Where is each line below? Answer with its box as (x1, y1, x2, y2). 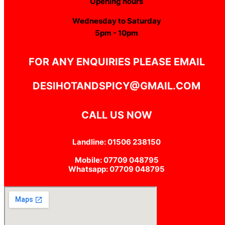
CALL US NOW (81, 108, 152, 121)
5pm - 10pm (95, 28, 138, 38)
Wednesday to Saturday (72, 16, 161, 26)
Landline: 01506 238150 (72, 137, 161, 147)
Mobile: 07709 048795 (74, 155, 159, 165)
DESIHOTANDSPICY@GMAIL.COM (33, 80, 200, 92)
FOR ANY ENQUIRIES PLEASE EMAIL (28, 56, 205, 68)
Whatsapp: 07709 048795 (68, 164, 165, 174)
